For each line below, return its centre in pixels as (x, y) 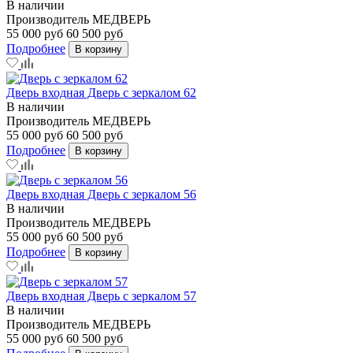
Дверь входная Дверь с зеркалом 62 (101, 92)
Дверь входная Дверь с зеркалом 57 (101, 295)
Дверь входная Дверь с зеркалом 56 (101, 194)
